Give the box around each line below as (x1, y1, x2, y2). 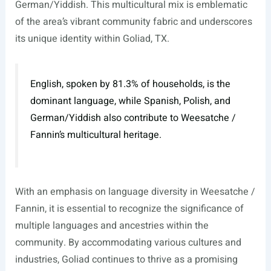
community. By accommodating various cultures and (15, 235, 241, 250)
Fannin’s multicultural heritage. (30, 127, 162, 142)
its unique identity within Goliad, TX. (15, 31, 169, 47)
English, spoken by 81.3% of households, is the (30, 76, 230, 91)
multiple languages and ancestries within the (15, 218, 209, 233)
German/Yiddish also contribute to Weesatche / (30, 110, 236, 125)
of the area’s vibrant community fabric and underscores (15, 15, 252, 30)
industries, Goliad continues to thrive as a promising (15, 252, 238, 267)
